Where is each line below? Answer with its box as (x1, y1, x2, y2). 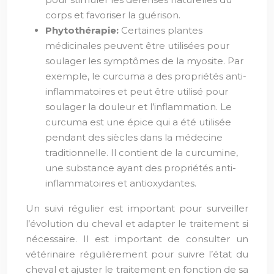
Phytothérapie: (45, 24, 121, 36)
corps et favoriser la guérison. (45, 9, 180, 21)
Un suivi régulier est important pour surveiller (26, 202, 248, 214)
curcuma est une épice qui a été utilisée (45, 116, 231, 128)
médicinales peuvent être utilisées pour (45, 40, 229, 51)
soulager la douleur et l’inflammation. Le (45, 101, 232, 113)
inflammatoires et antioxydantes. (45, 177, 196, 189)
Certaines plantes (121, 24, 202, 36)
